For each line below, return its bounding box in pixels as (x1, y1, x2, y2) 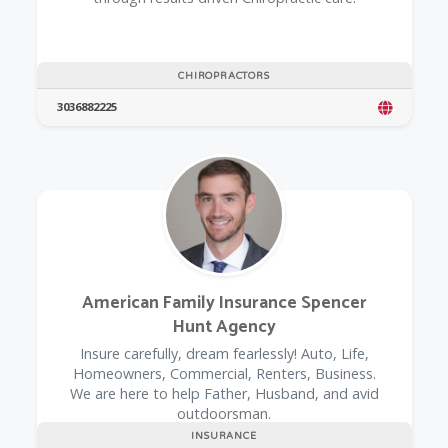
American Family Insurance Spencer (81, 288, 367, 318)
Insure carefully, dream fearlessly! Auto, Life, (79, 343, 369, 363)
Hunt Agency (172, 312, 276, 342)
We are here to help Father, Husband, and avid (69, 383, 379, 403)
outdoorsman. (177, 403, 271, 423)
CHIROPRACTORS (178, 70, 270, 82)
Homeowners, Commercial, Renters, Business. (72, 363, 376, 383)
